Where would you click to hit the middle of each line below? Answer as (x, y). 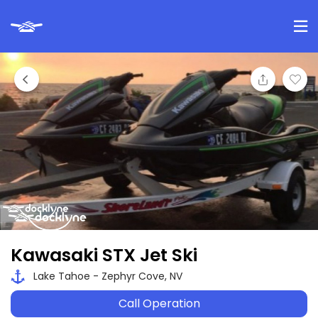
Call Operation (159, 304)
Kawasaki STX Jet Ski (104, 255)
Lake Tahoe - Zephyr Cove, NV (106, 276)
